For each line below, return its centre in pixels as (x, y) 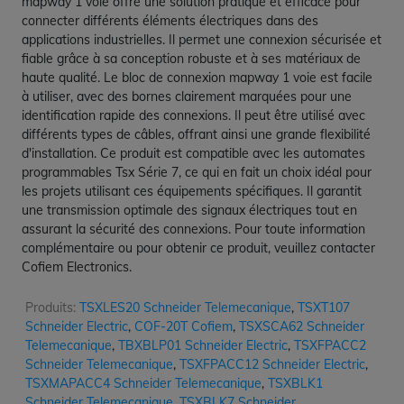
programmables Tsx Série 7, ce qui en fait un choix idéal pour (197, 173)
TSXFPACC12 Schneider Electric (272, 365)
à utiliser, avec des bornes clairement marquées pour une (187, 97)
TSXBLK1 (295, 384)
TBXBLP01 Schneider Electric (203, 346)
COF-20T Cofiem (184, 327)
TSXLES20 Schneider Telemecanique (185, 308)
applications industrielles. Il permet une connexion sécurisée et (202, 40)
